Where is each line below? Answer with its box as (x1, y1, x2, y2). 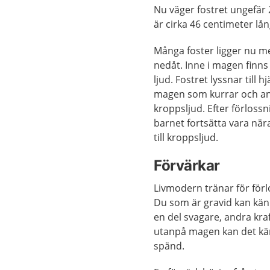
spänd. (154, 239, 185, 253)
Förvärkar (154, 157, 220, 174)
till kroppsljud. (154, 131, 219, 144)
